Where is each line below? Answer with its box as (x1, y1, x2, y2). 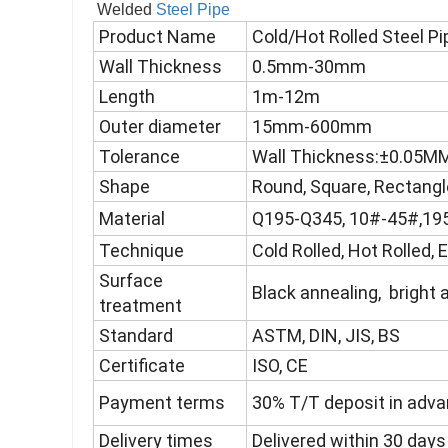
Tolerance (99, 146, 180, 168)
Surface (99, 270, 163, 292)
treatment (99, 295, 182, 317)
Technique (99, 240, 184, 262)
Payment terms (99, 392, 225, 414)
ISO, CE (252, 355, 308, 377)
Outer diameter (99, 116, 221, 138)
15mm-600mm (252, 116, 372, 138)
